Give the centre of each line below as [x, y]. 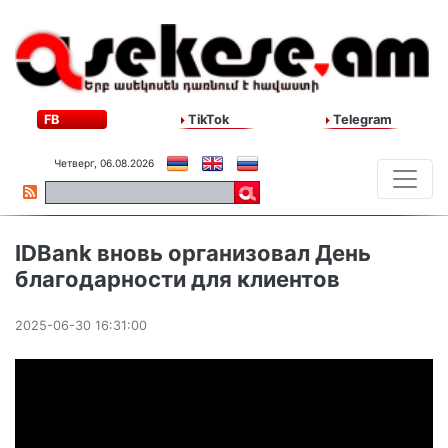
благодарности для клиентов [177, 279]
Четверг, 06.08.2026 [104, 163]
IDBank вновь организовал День [193, 253]
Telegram [360, 120]
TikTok [207, 120]
